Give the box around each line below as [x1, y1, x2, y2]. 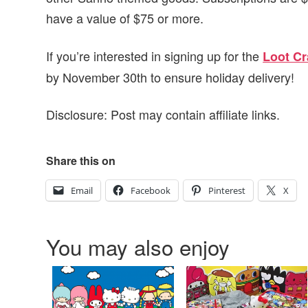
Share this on [46, 153, 116, 168]
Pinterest [208, 184, 246, 197]
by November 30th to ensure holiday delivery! [46, 67, 295, 86]
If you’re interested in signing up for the [46, 46, 263, 65]
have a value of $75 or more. [46, 9, 204, 27]
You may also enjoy [46, 231, 230, 262]
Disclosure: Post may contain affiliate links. [46, 105, 280, 123]
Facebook [131, 184, 171, 197]
